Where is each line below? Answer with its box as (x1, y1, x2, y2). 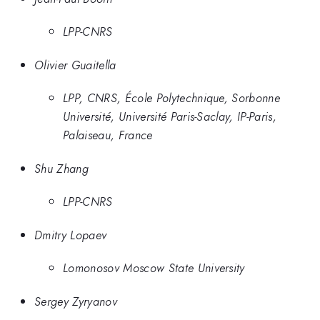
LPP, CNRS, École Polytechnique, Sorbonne (63, 89, 281, 107)
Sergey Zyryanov (34, 292, 117, 310)
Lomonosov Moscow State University (63, 259, 245, 277)
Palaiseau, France (63, 126, 153, 144)
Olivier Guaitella (34, 56, 116, 74)
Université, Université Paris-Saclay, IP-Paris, (63, 108, 277, 126)
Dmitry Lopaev (34, 226, 107, 244)
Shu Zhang (34, 159, 89, 177)
